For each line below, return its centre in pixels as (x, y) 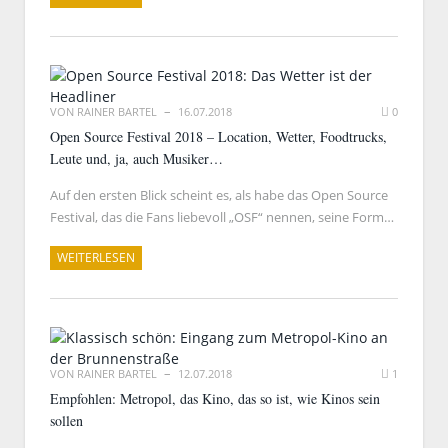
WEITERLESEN (96, 257)
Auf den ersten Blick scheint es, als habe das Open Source (219, 195)
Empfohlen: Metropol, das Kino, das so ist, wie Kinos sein (215, 398)
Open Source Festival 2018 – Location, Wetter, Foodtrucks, (218, 136)
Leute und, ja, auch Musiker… (136, 158)
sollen (66, 420)
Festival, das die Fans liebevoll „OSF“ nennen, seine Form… (222, 217)
